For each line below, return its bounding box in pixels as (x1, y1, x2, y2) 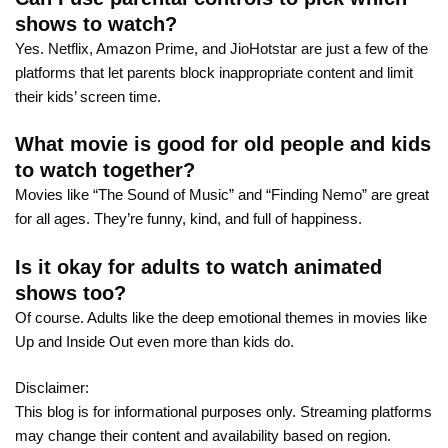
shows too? (15, 281, 126, 304)
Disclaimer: (15, 379, 89, 397)
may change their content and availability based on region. (15, 427, 391, 445)
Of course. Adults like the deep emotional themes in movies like (15, 308, 427, 326)
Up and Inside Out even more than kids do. (15, 332, 294, 350)
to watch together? (15, 159, 195, 182)
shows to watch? (15, 12, 177, 35)
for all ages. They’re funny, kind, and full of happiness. (15, 210, 362, 228)
